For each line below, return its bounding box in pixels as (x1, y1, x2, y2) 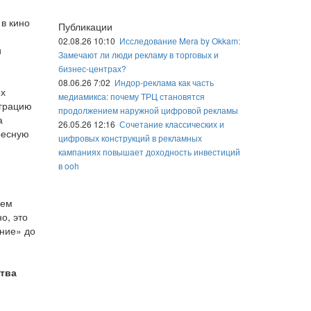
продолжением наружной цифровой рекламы (58, 104, 238, 116)
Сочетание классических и (119, 118, 224, 130)
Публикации (58, 19, 112, 33)
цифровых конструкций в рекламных (58, 132, 202, 144)
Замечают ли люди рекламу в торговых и (58, 49, 219, 60)
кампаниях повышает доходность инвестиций (58, 146, 240, 158)
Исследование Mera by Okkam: (119, 35, 240, 47)
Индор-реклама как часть (114, 76, 214, 88)
